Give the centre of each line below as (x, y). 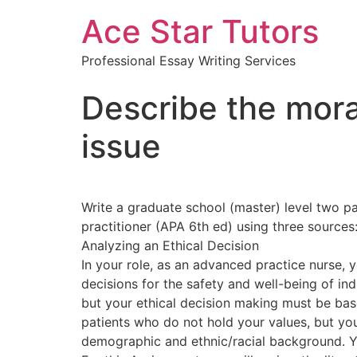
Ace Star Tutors (200, 31)
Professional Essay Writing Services (188, 61)
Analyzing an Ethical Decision (170, 245)
